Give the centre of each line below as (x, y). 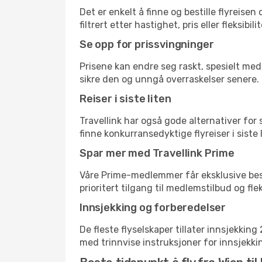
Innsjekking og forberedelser (153, 208)
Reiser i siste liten (125, 99)
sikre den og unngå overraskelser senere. (169, 79)
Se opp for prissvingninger (147, 44)
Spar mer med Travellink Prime (157, 153)
